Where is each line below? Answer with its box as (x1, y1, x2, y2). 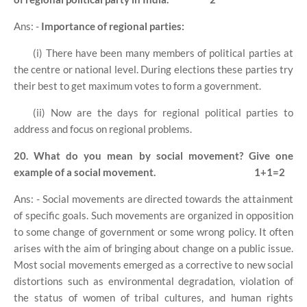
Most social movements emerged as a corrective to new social (14, 258, 293, 271)
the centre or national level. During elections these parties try (14, 62, 293, 75)
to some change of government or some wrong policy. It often (14, 225, 293, 238)
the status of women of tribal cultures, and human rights (14, 291, 293, 304)
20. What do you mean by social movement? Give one (14, 149, 293, 162)
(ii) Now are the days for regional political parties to (33, 106, 293, 119)
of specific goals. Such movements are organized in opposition (14, 208, 293, 221)
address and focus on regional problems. (14, 122, 192, 135)
